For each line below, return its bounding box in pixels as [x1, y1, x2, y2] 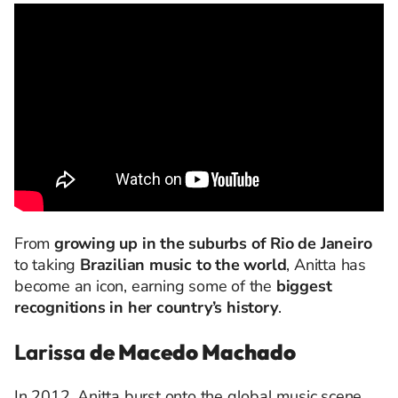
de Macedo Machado [90, 338, 296, 365]
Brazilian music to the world [80, 254, 287, 275]
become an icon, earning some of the [14, 275, 276, 297]
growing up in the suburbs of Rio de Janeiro [54, 233, 372, 254]
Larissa [14, 338, 90, 365]
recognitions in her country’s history [14, 297, 278, 318]
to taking [14, 254, 80, 275]
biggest [275, 275, 332, 297]
